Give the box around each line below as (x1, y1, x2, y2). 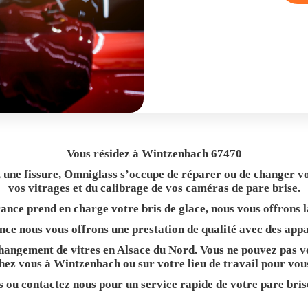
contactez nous (21, 278, 96, 291)
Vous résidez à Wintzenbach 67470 (66, 147, 242, 160)
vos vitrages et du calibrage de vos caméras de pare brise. (8, 181, 300, 195)
